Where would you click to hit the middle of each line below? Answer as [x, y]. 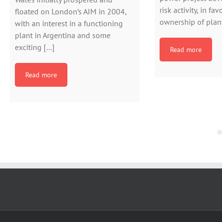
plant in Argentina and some [63, 35]
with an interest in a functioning [69, 23]
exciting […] [35, 47]
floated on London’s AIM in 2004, [71, 11]
